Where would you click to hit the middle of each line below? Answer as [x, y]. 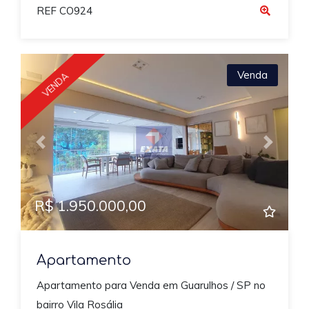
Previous [61, 148]
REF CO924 [64, 11]
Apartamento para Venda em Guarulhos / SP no [151, 285]
